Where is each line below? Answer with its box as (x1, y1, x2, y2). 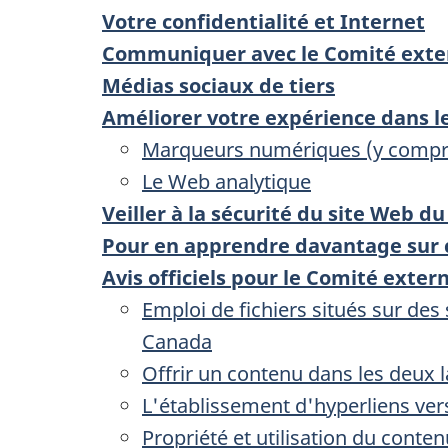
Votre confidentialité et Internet (102, 7, 425, 35)
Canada (142, 327, 212, 355)
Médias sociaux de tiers (102, 71, 335, 99)
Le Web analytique (142, 167, 311, 195)
